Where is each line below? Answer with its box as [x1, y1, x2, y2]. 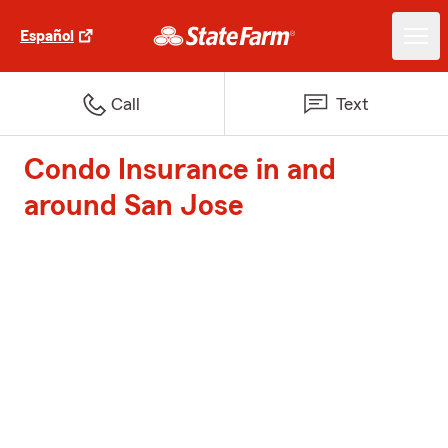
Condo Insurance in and [24, 155, 336, 185]
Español [20, 28, 74, 44]
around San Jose [24, 191, 244, 221]
